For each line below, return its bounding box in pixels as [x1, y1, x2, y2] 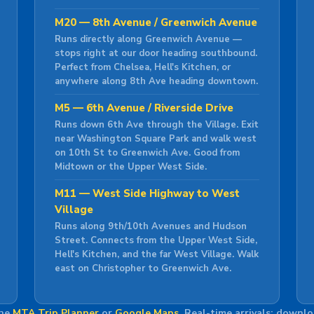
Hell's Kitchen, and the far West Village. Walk [54, 248, 259, 261]
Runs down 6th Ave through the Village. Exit [54, 118, 259, 131]
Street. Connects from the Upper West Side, [54, 234, 257, 247]
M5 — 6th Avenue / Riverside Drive [54, 101, 233, 115]
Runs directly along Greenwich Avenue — [54, 33, 242, 46]
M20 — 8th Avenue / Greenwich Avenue [54, 15, 257, 29]
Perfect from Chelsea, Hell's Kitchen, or [54, 61, 231, 74]
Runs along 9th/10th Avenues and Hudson [54, 220, 247, 233]
